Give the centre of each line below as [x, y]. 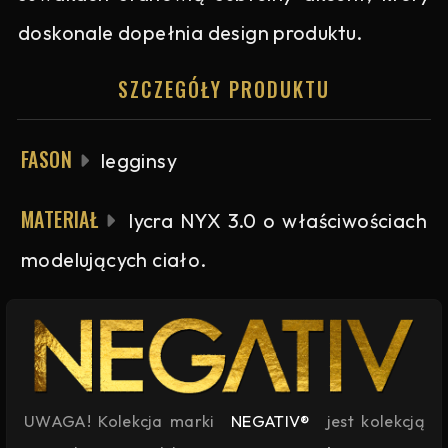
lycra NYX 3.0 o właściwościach [274, 220]
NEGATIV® [270, 421]
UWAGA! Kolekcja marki [123, 421]
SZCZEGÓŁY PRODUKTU [224, 88]
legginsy [136, 160]
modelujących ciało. [114, 259]
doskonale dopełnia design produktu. [190, 32]
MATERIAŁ [60, 218]
